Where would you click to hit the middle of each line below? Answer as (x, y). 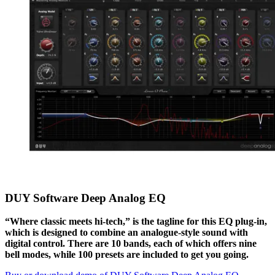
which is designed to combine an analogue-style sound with (126, 233)
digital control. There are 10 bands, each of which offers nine (131, 244)
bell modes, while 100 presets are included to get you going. (127, 255)
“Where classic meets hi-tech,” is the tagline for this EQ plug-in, (136, 222)
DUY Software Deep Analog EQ (85, 198)
